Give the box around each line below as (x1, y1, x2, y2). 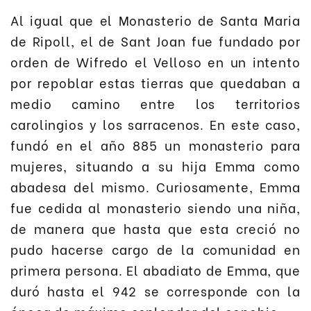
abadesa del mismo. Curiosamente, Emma (10, 176, 301, 196)
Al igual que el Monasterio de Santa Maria (10, 10, 301, 29)
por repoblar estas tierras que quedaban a (10, 72, 301, 92)
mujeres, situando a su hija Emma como (10, 155, 301, 175)
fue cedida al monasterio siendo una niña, (10, 197, 301, 217)
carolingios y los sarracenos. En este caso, (10, 114, 301, 133)
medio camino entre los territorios (10, 93, 301, 112)
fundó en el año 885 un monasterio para (10, 135, 301, 154)
